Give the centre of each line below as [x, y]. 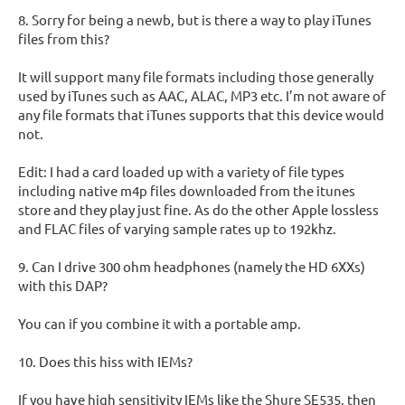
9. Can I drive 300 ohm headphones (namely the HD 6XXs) [192, 266]
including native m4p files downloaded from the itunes [187, 190]
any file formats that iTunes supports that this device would [201, 114]
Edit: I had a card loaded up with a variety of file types [181, 171]
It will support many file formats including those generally [196, 76]
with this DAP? [63, 285]
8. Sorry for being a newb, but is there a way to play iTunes [195, 19]
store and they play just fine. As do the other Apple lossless [198, 209]
